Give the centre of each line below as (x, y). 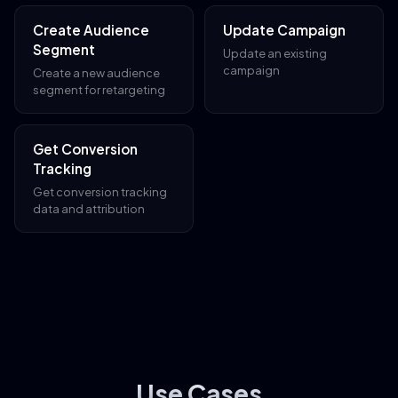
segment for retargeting (99, 89)
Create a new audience (96, 72)
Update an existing (275, 53)
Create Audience (91, 29)
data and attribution (89, 208)
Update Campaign (284, 29)
